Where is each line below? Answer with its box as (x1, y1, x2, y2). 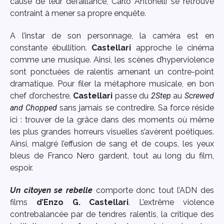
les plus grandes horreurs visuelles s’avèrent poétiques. (10, 127, 214, 137)
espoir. (10, 163, 33, 173)
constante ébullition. (10, 43, 92, 53)
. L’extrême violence (128, 197, 214, 207)
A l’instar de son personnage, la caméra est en (10, 31, 214, 41)
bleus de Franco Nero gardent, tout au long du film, (10, 151, 214, 161)
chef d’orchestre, (10, 91, 73, 101)
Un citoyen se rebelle (10, 185, 92, 195)
